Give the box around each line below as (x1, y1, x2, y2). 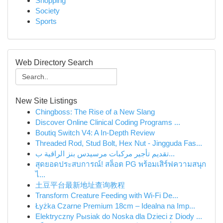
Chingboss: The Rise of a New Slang (35, 108, 155, 116)
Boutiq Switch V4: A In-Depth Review (35, 128, 155, 137)
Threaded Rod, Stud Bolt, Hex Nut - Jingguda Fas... (35, 139, 202, 147)
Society (35, 6, 60, 15)
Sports (35, 17, 57, 25)
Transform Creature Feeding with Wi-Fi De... (35, 191, 178, 200)
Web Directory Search (15, 58, 93, 67)
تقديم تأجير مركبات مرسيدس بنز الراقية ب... (169, 149, 175, 158)
